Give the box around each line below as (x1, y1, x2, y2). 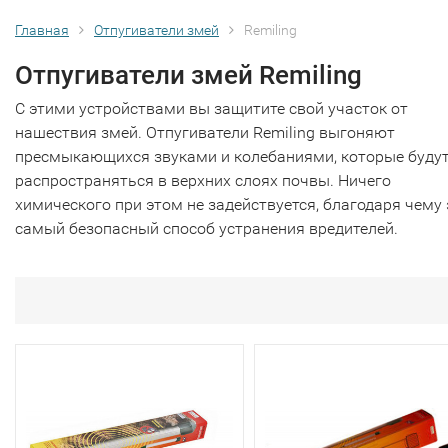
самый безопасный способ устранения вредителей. (15, 219, 398, 238)
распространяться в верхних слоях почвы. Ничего (15, 171, 391, 190)
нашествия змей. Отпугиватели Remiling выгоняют (15, 123, 395, 142)
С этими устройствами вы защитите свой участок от (15, 99, 408, 118)
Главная (15, 22, 69, 38)
